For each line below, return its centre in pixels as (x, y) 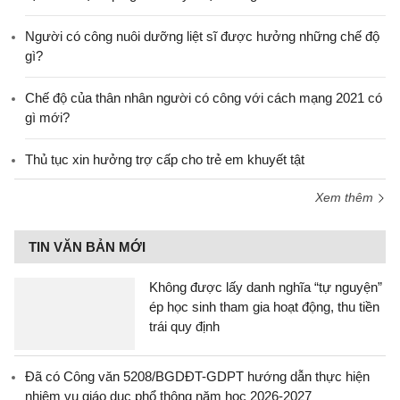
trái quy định (184, 326)
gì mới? (47, 117)
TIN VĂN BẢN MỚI (87, 247)
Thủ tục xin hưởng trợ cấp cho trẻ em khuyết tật (165, 159)
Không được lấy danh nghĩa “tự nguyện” (266, 287)
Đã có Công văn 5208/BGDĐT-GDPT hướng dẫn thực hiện (197, 376)
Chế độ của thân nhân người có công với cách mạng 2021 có (204, 98)
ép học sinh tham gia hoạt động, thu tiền (264, 307)
